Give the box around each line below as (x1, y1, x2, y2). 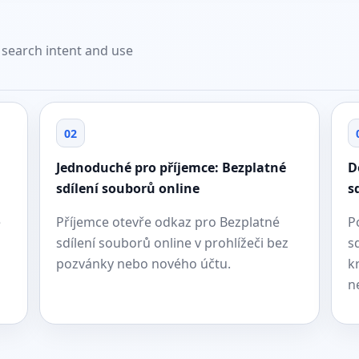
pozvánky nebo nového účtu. (55, 255, 231, 272)
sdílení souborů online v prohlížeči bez (55, 234, 288, 252)
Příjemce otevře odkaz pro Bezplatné (55, 213, 280, 231)
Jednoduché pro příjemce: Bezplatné (55, 159, 286, 176)
